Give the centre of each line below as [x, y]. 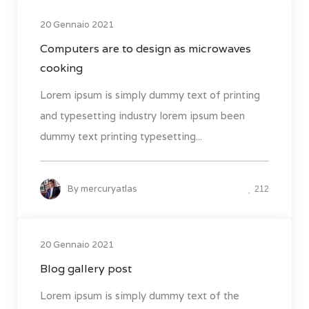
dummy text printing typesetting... [121, 137]
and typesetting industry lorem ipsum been [142, 116]
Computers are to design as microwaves [146, 49]
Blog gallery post [86, 269]
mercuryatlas [109, 189]
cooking [61, 68]
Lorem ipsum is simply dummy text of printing [150, 95]
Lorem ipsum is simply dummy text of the [140, 296]
